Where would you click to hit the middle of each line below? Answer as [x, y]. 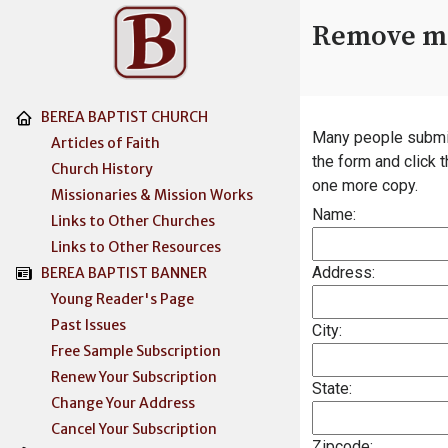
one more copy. [365, 185]
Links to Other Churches [115, 221]
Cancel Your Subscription [116, 429]
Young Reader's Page [104, 299]
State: [332, 388]
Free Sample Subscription [118, 351]
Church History [84, 169]
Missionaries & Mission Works [134, 195]
